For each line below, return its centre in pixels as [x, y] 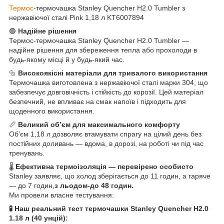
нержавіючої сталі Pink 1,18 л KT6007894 [76, 17]
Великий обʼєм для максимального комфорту [99, 124]
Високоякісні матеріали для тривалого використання [113, 73]
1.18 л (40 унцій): [38, 218]
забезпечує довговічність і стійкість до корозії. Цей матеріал [106, 92]
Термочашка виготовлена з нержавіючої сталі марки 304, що [108, 82]
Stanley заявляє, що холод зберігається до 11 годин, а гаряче [110, 176]
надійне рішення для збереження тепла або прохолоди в [103, 50]
